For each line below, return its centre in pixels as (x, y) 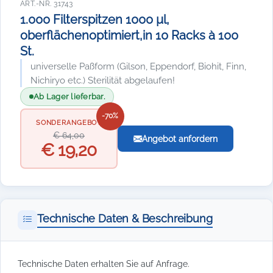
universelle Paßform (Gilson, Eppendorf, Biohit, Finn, (138, 66)
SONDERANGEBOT (69, 122)
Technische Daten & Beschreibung (125, 218)
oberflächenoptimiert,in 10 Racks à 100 (129, 35)
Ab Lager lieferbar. (69, 97)
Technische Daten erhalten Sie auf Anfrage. (104, 264)
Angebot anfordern (180, 139)
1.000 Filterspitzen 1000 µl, (95, 19)
